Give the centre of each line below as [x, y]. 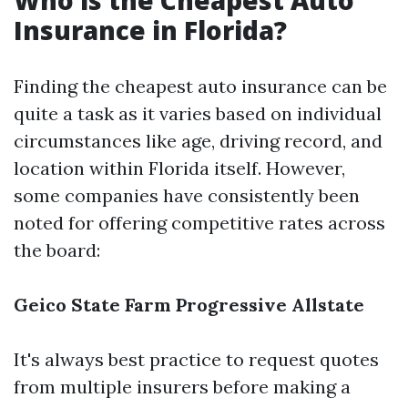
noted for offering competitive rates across [199, 223]
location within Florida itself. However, [179, 168]
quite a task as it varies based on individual [198, 113]
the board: [57, 250]
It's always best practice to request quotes [196, 359]
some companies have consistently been [187, 195]
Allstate [328, 305]
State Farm [121, 305]
